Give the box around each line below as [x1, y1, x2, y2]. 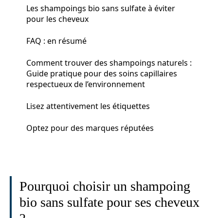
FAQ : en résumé [26, 35, 87, 46]
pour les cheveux [26, 13, 89, 24]
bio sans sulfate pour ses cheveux [19, 195, 200, 210]
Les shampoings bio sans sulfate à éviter [26, 2, 175, 14]
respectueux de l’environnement [26, 78, 145, 90]
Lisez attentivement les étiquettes [26, 100, 150, 111]
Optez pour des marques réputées [26, 122, 154, 133]
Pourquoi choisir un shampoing [19, 179, 190, 194]
